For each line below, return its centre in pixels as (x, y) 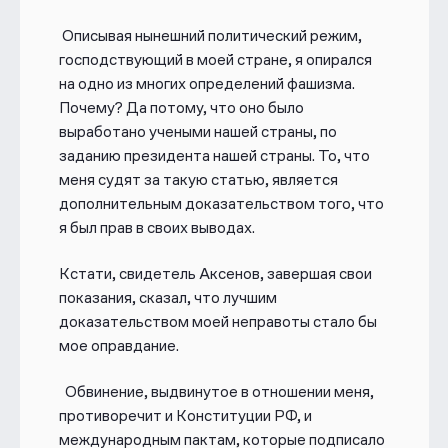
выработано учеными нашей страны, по (197, 131)
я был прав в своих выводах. (158, 227)
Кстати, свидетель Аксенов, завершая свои (215, 274)
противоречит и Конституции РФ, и (185, 416)
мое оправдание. (118, 346)
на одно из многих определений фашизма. (206, 83)
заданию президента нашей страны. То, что (214, 155)
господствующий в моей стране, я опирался (215, 59)
